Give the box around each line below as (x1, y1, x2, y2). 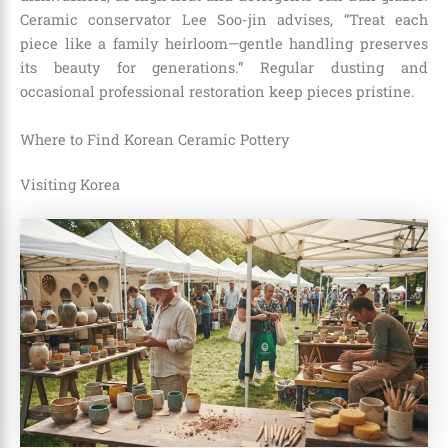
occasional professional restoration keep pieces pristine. (20, 82, 415, 102)
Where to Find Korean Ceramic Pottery (20, 129, 289, 149)
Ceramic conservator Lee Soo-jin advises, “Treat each (20, 10, 428, 30)
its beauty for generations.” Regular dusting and (20, 58, 428, 78)
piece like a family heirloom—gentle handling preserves (20, 34, 428, 54)
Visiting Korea (20, 175, 120, 195)
